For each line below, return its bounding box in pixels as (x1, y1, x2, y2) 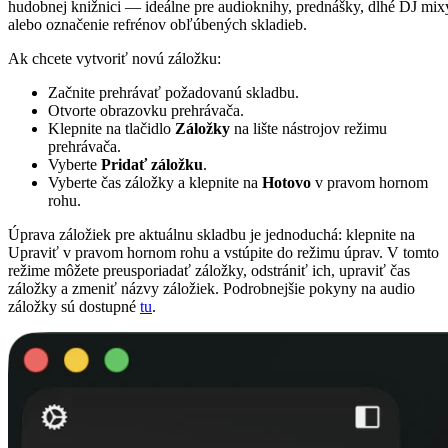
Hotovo (262, 174, 311, 192)
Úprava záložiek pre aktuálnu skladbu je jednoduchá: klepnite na (8, 226, 415, 244)
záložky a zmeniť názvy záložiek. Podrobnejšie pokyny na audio (8, 280, 415, 298)
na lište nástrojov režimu (230, 120, 387, 138)
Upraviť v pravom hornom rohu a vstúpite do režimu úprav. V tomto (8, 244, 439, 262)
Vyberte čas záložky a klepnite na (48, 174, 262, 192)
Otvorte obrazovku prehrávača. (48, 102, 244, 120)
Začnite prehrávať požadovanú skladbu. (48, 84, 299, 102)
